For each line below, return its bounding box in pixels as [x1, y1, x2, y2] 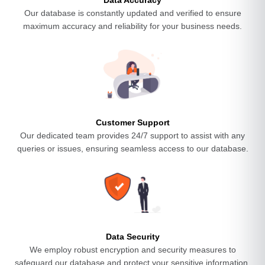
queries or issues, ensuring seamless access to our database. [17, 144, 248, 153]
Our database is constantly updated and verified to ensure [24, 8, 241, 18]
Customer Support [95, 118, 170, 127]
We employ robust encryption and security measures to [29, 245, 236, 254]
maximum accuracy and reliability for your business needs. [23, 21, 242, 31]
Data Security [105, 232, 160, 241]
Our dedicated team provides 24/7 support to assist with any [20, 131, 245, 140]
